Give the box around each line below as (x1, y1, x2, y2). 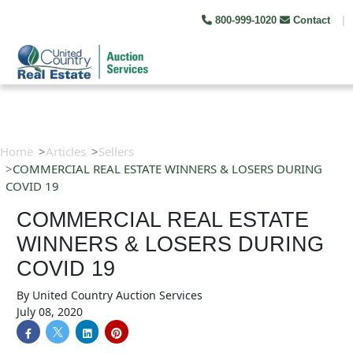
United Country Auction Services (32, 288, 203, 303)
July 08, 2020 (17, 304, 83, 319)
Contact (290, 14, 333, 26)
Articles (46, 143, 86, 159)
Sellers (98, 143, 134, 159)
